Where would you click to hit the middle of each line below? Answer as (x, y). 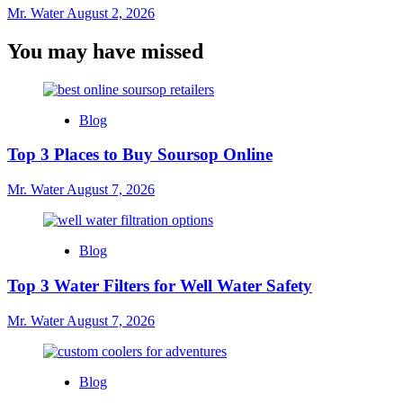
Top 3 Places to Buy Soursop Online (140, 155)
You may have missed (105, 51)
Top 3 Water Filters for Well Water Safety (160, 285)
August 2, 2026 (111, 13)
